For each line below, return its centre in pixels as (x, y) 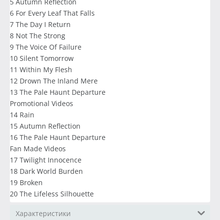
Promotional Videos (41, 104)
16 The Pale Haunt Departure (58, 137)
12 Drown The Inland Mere (54, 81)
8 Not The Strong (38, 36)
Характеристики (43, 214)
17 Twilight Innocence (46, 160)
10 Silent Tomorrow (42, 58)
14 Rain (22, 115)
